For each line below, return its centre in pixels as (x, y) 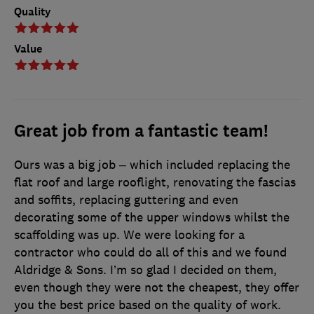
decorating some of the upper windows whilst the (152, 218)
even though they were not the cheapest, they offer (157, 288)
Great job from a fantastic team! (141, 131)
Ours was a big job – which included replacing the (152, 165)
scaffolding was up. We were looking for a (129, 235)
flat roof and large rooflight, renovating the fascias (155, 183)
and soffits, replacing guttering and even (126, 200)
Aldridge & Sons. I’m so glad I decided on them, (145, 270)
